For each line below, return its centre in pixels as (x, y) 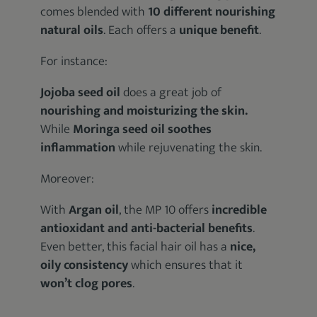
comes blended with (94, 12)
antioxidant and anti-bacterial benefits (147, 229)
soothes (190, 129)
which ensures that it (186, 265)
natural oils (72, 30)
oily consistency (85, 265)
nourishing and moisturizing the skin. (144, 111)
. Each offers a (142, 30)
